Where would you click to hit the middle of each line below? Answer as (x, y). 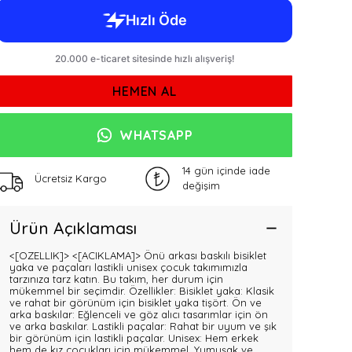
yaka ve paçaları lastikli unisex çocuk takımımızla (128, 267)
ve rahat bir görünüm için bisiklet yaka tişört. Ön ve (136, 302)
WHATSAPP (156, 135)
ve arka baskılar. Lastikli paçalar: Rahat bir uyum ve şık (143, 326)
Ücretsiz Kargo (71, 178)
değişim (201, 185)
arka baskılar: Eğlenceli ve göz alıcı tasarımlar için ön (139, 314)
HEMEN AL (145, 91)
